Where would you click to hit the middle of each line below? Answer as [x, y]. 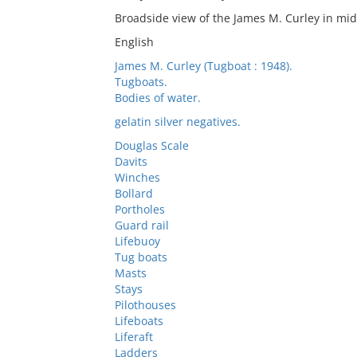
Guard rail [141, 225]
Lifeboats [139, 321]
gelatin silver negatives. [177, 122]
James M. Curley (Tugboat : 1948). [203, 66]
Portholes [139, 209]
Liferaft [133, 337]
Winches [137, 177]
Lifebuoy [137, 241]
